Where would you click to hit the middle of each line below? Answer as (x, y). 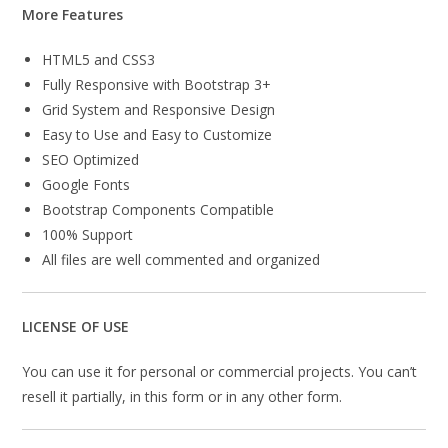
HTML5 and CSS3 (99, 60)
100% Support (88, 235)
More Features (73, 15)
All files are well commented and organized (181, 260)
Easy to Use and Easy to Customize (157, 135)
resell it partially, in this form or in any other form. (182, 397)
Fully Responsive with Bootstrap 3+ (157, 85)
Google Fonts (86, 185)
